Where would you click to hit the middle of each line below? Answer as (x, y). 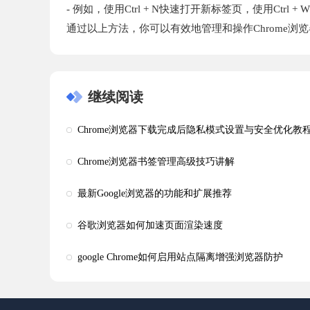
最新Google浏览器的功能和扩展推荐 (155, 194)
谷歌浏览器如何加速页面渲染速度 (150, 226)
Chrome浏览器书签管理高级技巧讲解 (156, 162)
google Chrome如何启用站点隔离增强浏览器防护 (180, 257)
